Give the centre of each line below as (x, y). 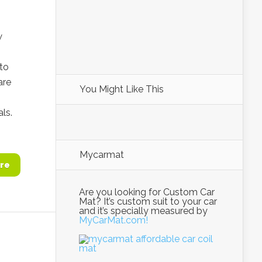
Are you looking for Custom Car (147, 192)
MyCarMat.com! (113, 220)
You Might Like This (122, 89)
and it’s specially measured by (143, 211)
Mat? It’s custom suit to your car (148, 201)
